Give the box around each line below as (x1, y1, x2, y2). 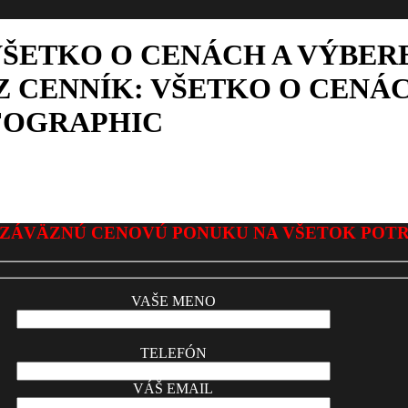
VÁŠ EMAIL (133, 380, 213, 396)
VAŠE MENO (130, 292, 216, 309)
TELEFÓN (139, 344, 207, 361)
